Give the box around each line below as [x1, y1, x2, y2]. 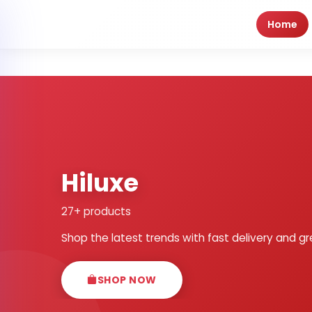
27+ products [61, 203, 131, 219]
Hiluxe [61, 165, 139, 200]
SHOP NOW [97, 272, 157, 287]
